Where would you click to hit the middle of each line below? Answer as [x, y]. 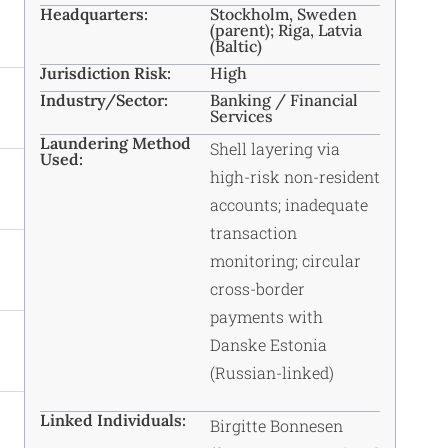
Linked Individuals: [113, 420]
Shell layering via [275, 149]
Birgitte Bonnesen [276, 426]
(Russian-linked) [272, 373]
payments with [266, 317]
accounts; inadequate [289, 205]
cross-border [257, 289]
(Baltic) [236, 46]
